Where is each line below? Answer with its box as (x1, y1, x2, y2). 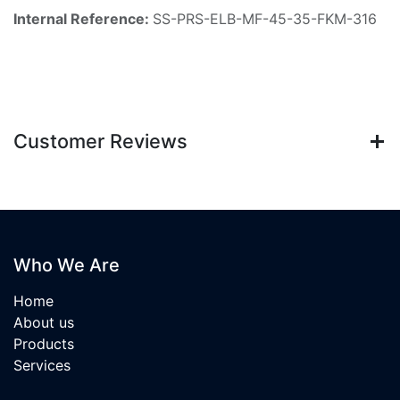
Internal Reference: (13, 10, 153, 29)
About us (13, 313, 74, 332)
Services (13, 356, 71, 375)
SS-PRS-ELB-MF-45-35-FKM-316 (153, 10, 377, 29)
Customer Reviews (13, 129, 187, 154)
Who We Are (13, 254, 120, 277)
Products (13, 335, 74, 354)
